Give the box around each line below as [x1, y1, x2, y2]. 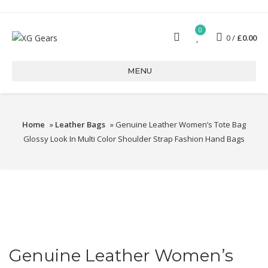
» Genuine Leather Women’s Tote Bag [108, 119, 246, 130]
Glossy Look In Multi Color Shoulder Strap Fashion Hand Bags [23, 133, 245, 144]
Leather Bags [55, 119, 105, 130]
